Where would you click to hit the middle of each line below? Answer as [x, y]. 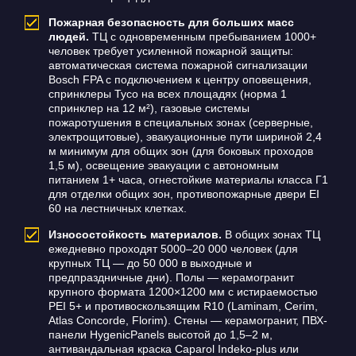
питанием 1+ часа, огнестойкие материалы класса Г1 [188, 180]
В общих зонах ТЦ [271, 235]
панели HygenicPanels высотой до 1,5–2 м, [160, 335]
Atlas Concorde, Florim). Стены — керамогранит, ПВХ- [188, 321]
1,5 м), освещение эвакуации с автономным [163, 166]
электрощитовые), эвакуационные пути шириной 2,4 [185, 137]
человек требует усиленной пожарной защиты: [170, 51]
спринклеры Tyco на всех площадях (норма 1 [167, 94]
